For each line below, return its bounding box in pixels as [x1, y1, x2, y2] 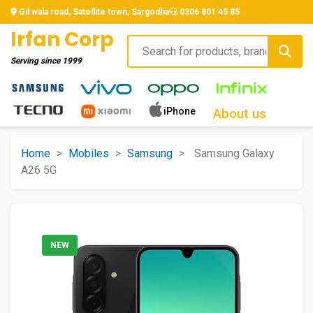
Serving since [10, 56, 62, 66]
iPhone [163, 105, 196, 117]
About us [213, 105, 266, 122]
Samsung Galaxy [194, 146, 275, 160]
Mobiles [68, 146, 109, 160]
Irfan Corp [10, 26, 114, 53]
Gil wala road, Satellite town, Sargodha [17, 7, 169, 17]
